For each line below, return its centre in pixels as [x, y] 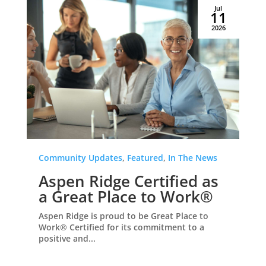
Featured [145, 157]
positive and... [67, 238]
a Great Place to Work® [126, 196]
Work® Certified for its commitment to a [121, 227]
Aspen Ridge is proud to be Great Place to [123, 216]
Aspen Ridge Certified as [128, 181]
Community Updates [80, 157]
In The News [192, 157]
